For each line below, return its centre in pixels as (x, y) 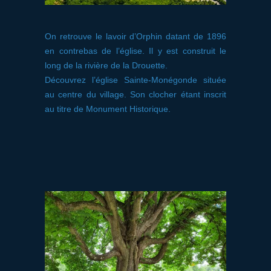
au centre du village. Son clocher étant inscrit (135, 94)
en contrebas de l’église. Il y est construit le (135, 51)
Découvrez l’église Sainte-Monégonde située (135, 80)
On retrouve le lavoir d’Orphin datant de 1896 (135, 36)
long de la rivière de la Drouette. (106, 65)
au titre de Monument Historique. (108, 109)
